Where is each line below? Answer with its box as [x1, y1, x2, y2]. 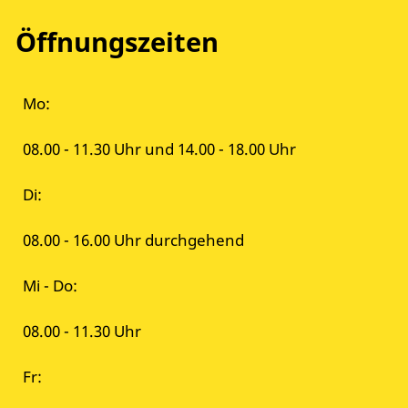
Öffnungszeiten [15, 24, 219, 60]
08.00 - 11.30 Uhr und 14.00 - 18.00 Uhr [23, 138, 296, 160]
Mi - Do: [23, 275, 77, 297]
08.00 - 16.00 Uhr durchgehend [23, 229, 244, 251]
